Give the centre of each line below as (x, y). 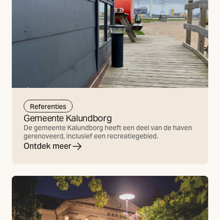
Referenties (48, 106)
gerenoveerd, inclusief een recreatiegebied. (91, 136)
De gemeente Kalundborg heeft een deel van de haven (108, 128)
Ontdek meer (47, 146)
